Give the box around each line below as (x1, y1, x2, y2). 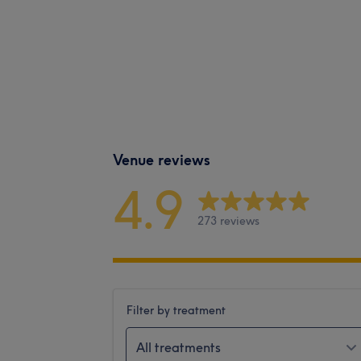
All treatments (136, 338, 221, 355)
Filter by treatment (127, 302, 226, 317)
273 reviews (197, 214, 259, 229)
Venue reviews (113, 150, 210, 169)
